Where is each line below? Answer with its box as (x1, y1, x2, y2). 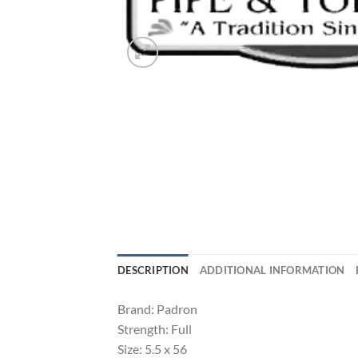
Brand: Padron (117, 301, 197, 317)
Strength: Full (117, 321, 192, 337)
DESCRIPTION (117, 264, 189, 277)
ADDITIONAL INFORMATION (199, 264, 345, 277)
